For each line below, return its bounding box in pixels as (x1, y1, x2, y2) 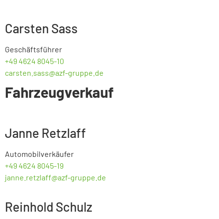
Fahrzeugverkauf (5, 83, 114, 101)
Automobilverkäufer (5, 149, 74, 158)
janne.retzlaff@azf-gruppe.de (5, 172, 106, 182)
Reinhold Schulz (5, 198, 92, 214)
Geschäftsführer (5, 44, 62, 54)
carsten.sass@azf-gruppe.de (5, 67, 104, 77)
